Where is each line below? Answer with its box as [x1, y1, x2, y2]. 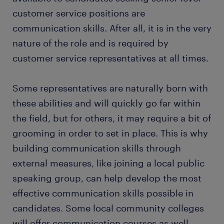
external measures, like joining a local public [12, 157, 204, 168]
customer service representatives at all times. [12, 52, 208, 63]
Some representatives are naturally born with [12, 82, 208, 93]
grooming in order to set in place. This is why [12, 127, 208, 138]
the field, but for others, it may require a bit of [12, 112, 211, 123]
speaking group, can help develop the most [12, 172, 201, 183]
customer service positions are [12, 7, 145, 18]
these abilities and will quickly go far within [12, 97, 200, 108]
